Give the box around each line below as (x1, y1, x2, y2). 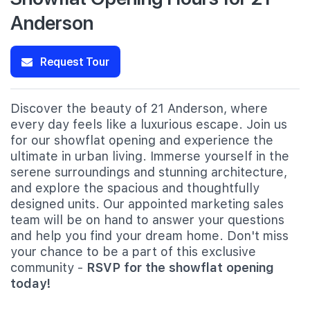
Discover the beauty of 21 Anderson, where (10, 101, 268, 116)
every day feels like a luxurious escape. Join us (10, 117, 287, 131)
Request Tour (38, 54, 109, 69)
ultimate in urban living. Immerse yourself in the (10, 149, 289, 163)
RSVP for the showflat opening (86, 260, 274, 275)
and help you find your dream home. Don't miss (10, 228, 289, 243)
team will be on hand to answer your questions (10, 212, 284, 227)
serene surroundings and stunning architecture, (10, 165, 287, 179)
